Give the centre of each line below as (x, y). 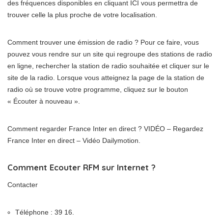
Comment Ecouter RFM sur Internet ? (82, 167)
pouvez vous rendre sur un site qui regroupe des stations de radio (110, 54)
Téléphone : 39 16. (45, 212)
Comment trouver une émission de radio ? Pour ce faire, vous (103, 42)
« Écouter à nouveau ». (44, 101)
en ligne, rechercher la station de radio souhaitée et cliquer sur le (108, 66)
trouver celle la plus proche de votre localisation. (82, 15)
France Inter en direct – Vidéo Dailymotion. (74, 140)
